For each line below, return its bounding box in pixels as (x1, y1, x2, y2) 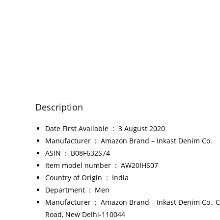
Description (35, 101, 83, 113)
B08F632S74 (71, 148, 110, 158)
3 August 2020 (118, 124, 165, 133)
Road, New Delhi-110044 (45, 210, 125, 219)
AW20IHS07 (121, 161, 158, 170)
